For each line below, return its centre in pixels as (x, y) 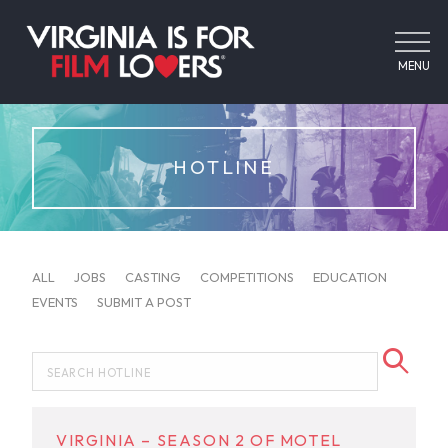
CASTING (153, 276)
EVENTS (55, 301)
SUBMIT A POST (144, 301)
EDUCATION (350, 276)
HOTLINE (224, 167)
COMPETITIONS (247, 276)
